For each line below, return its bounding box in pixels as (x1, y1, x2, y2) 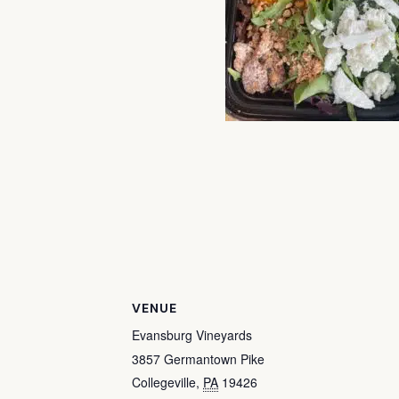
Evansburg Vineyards (132, 326, 252, 345)
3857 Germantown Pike (132, 350, 265, 369)
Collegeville (132, 373, 196, 392)
